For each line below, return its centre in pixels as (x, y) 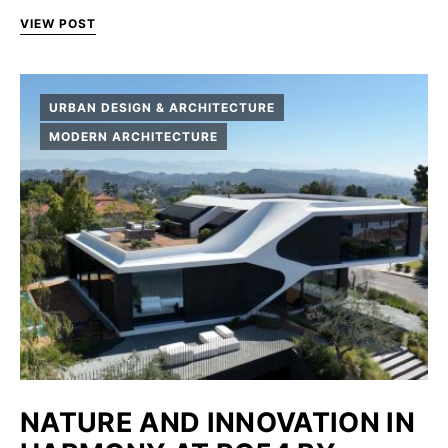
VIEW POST (58, 24)
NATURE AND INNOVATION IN (218, 423)
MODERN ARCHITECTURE (133, 136)
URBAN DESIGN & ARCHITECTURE (162, 107)
